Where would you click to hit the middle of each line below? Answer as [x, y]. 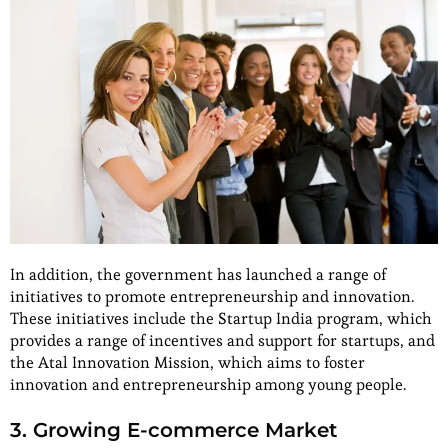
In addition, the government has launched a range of [198, 275]
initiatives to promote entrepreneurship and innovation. [212, 297]
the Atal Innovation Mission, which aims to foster [187, 363]
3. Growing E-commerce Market [173, 430]
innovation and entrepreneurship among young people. [208, 385]
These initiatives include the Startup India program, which [221, 319]
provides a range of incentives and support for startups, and [222, 341]
